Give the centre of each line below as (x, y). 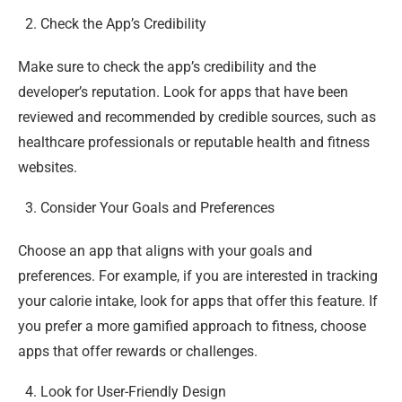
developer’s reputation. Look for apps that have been (183, 92)
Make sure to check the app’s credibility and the (167, 66)
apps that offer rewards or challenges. (138, 351)
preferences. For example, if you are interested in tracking (198, 275)
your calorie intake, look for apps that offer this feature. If (198, 301)
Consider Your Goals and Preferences (157, 207)
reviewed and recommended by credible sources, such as (197, 117)
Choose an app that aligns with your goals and (165, 250)
